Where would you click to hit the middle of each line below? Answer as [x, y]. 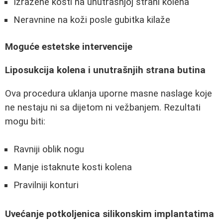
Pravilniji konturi [46, 185]
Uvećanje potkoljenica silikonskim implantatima [110, 214]
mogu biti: [25, 121]
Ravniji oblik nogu [49, 150]
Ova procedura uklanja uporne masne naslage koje [109, 93]
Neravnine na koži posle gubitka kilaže [92, 20]
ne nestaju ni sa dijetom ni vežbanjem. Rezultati [103, 107]
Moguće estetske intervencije [69, 47]
